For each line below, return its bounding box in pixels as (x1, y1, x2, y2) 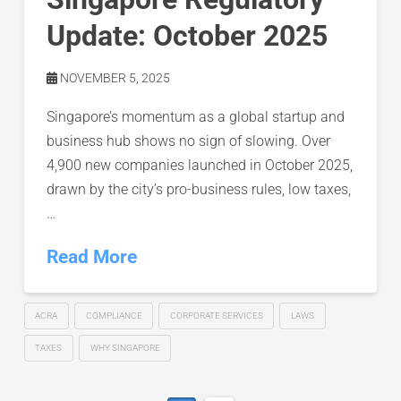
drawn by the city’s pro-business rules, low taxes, (46, 180, 351, 198)
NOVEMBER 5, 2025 (56, 70, 170, 85)
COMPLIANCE (85, 311, 142, 321)
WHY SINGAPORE (90, 342, 160, 353)
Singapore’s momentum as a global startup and (46, 107, 345, 125)
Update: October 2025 (46, 18, 328, 53)
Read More (46, 245, 137, 268)
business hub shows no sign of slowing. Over (46, 132, 330, 149)
